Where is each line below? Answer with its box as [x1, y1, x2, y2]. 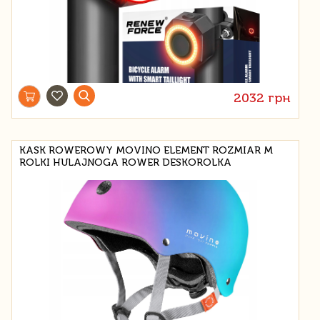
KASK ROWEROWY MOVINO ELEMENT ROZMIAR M [19, 144, 273, 156]
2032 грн [234, 89, 291, 106]
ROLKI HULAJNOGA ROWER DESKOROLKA [19, 156, 231, 169]
